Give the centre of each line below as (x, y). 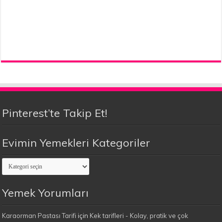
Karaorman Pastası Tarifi (39, 215)
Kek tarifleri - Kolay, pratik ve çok (139, 215)
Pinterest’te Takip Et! (55, 113)
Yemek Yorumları (46, 193)
